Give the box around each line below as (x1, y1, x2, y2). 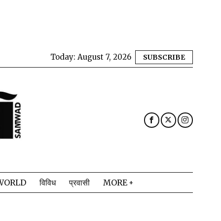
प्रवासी (69, 178, 90, 188)
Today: (50, 52, 77, 62)
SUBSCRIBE (143, 53, 185, 62)
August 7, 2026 (77, 52, 131, 62)
